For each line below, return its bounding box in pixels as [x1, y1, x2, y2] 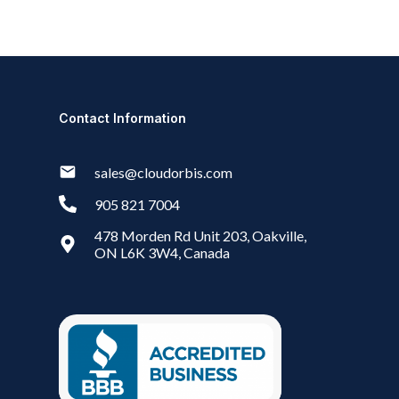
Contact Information [59, 110, 186, 126]
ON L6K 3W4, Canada [94, 244, 230, 261]
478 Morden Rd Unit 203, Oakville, [94, 227, 306, 244]
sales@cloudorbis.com [94, 163, 232, 181]
